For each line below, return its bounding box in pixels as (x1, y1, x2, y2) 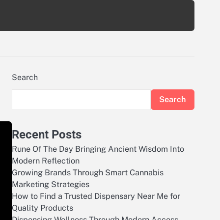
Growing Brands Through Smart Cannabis (12, 168, 164, 177)
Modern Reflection (12, 156, 80, 165)
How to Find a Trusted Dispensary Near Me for (12, 192, 180, 201)
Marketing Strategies (12, 180, 89, 189)
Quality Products (12, 203, 73, 213)
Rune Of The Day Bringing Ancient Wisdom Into (12, 144, 184, 154)
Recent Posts (12, 128, 82, 141)
